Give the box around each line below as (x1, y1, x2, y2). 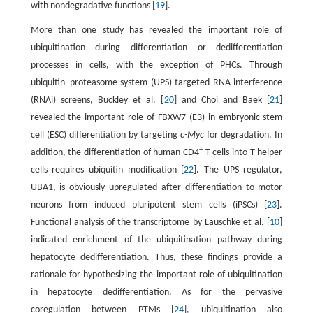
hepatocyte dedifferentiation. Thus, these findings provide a (30, 252, 283, 263)
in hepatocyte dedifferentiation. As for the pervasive (30, 287, 283, 298)
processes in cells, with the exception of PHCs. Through (30, 60, 283, 71)
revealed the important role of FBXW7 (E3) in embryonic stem (30, 112, 283, 123)
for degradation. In (204, 130, 283, 140)
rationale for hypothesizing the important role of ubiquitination (30, 270, 283, 280)
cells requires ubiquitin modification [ (30, 165, 184, 175)
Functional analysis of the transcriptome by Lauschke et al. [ (30, 217, 270, 228)
